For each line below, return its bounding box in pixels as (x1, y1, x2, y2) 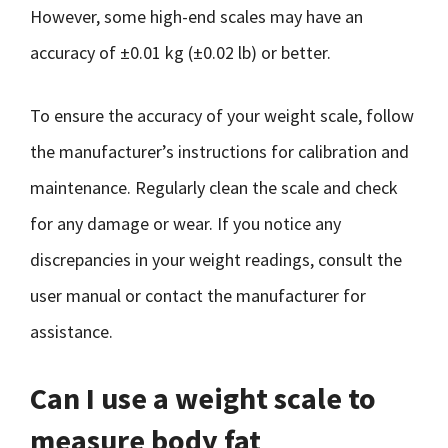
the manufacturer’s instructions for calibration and (30, 140, 409, 163)
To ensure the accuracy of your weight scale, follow (30, 104, 414, 127)
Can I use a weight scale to (30, 379, 376, 417)
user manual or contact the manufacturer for (30, 284, 366, 307)
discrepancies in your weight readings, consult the (30, 248, 402, 271)
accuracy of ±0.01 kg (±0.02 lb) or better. (30, 41, 331, 64)
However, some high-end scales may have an (30, 5, 363, 28)
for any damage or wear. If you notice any (30, 212, 341, 235)
